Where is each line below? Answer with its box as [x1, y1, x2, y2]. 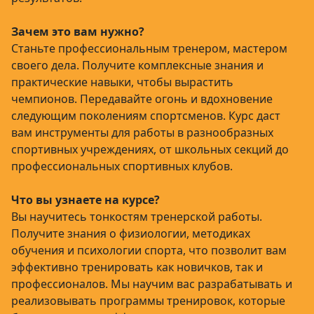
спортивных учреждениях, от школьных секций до [11, 142, 289, 157]
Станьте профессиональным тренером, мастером [11, 41, 287, 56]
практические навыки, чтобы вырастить [11, 74, 233, 90]
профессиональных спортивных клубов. [11, 158, 233, 174]
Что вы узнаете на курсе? [11, 192, 160, 207]
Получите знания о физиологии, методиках [11, 226, 250, 241]
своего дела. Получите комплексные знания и [11, 57, 264, 73]
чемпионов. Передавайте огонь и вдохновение [11, 91, 273, 107]
